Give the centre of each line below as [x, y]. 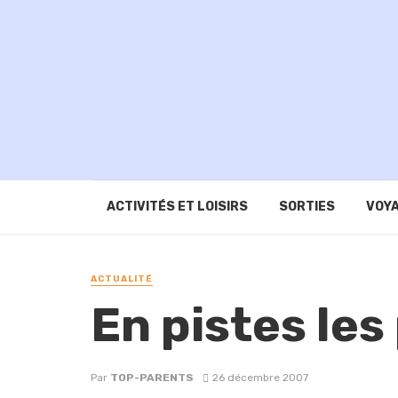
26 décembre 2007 [260, 378]
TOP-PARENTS [152, 378]
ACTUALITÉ [122, 279]
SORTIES [306, 207]
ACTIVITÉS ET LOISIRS [177, 207]
